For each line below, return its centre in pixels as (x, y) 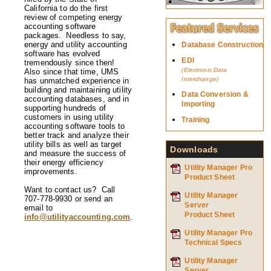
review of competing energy (73, 17)
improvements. (51, 171)
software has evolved (62, 54)
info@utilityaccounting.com (77, 217)
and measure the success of (75, 153)
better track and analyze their (77, 135)
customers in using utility (69, 117)
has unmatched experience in (77, 81)
